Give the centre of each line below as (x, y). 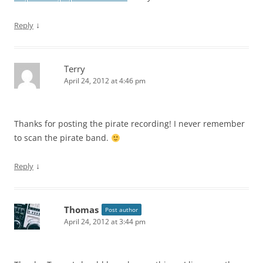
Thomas (81, 210)
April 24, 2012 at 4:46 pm (105, 81)
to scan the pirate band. (63, 138)
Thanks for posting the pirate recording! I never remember (129, 124)
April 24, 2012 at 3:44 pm (105, 222)
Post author (122, 210)
